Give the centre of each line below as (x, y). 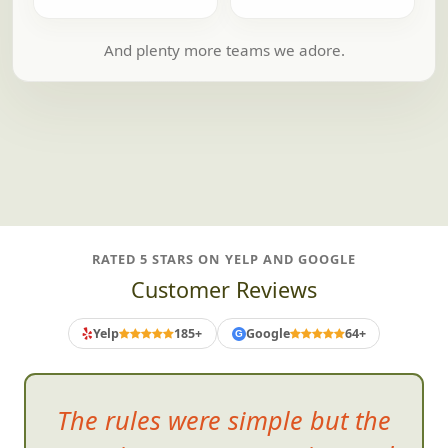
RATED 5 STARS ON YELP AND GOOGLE (224, 375)
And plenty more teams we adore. (224, 166)
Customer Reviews (224, 406)
